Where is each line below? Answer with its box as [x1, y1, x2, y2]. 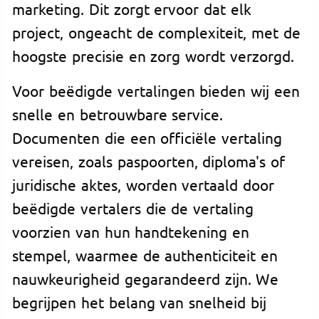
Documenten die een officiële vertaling [12, 127, 283, 147]
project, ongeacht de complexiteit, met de [12, 22, 300, 41]
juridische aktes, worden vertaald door [12, 174, 275, 194]
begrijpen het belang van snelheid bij [12, 292, 266, 311]
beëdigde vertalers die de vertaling [12, 198, 254, 217]
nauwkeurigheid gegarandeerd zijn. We [12, 268, 279, 288]
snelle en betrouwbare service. [12, 104, 224, 123]
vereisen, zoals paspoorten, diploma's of [12, 151, 286, 170]
